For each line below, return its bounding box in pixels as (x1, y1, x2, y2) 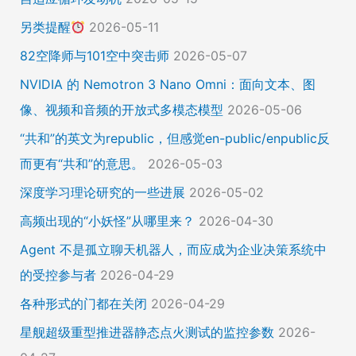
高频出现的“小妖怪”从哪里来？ (19, 213, 195, 230)
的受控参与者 (19, 267, 96, 284)
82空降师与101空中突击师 (19, 48, 169, 64)
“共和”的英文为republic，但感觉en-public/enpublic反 (19, 130, 330, 147)
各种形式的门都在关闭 (19, 296, 147, 312)
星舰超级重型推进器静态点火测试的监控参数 (19, 324, 274, 341)
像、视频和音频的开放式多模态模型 (19, 102, 223, 118)
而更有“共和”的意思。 (19, 156, 144, 172)
